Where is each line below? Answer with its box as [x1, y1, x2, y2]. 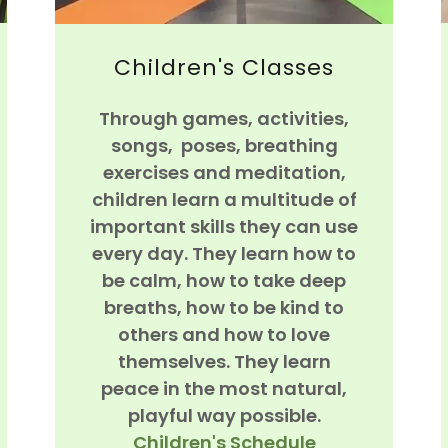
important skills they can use [90, 213, 358, 239]
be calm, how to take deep [102, 267, 346, 293]
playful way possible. [127, 402, 321, 428]
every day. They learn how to [92, 240, 356, 266]
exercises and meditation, [102, 159, 346, 185]
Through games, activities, [99, 105, 349, 131]
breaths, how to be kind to [104, 294, 344, 320]
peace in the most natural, [101, 375, 347, 401]
